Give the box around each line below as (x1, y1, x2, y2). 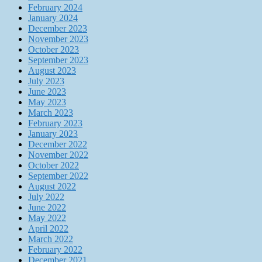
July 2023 (28, 76, 64, 87)
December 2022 (28, 139, 87, 150)
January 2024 (28, 13, 78, 23)
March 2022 (28, 234, 73, 244)
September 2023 (28, 55, 88, 65)
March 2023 (28, 108, 73, 118)
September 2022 (28, 171, 88, 181)
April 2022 (28, 223, 68, 234)
